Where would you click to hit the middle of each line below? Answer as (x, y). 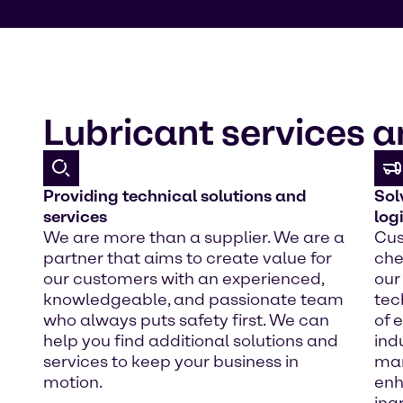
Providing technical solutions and (175, 196)
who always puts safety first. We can (186, 320)
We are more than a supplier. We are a (194, 237)
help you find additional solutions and (191, 341)
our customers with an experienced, (184, 279)
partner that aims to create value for (188, 258)
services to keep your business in (171, 362)
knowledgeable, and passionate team (193, 300)
